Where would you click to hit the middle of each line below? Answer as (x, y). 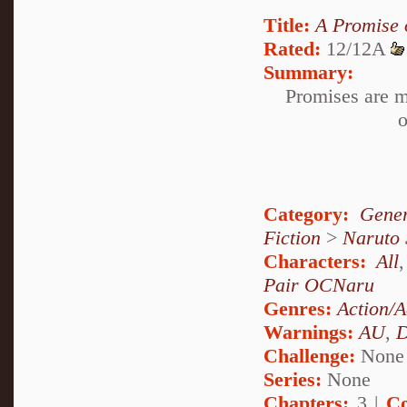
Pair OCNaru (319, 284)
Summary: (308, 72)
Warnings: (311, 332)
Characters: (315, 261)
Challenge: (309, 355)
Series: (293, 379)
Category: (306, 213)
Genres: (300, 308)
